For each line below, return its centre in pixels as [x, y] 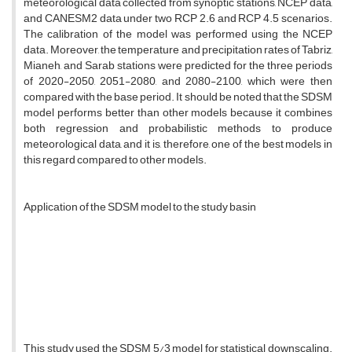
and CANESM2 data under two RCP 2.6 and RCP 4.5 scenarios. [178, 19]
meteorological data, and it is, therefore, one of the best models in [178, 145]
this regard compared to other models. [115, 160]
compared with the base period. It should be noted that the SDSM [178, 97]
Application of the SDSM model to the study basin [140, 207]
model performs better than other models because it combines [178, 113]
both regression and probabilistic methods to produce [178, 129]
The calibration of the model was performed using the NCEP [178, 35]
